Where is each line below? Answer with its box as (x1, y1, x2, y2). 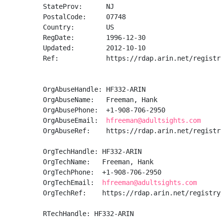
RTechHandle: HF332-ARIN (43, 210, 134, 218)
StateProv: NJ (43, 2, 114, 10)
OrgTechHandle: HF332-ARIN (43, 147, 142, 155)
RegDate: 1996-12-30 (43, 34, 146, 41)
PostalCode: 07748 (43, 13, 126, 21)
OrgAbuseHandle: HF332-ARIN (43, 85, 146, 93)
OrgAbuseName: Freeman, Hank (43, 96, 161, 104)
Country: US (43, 23, 114, 31)
